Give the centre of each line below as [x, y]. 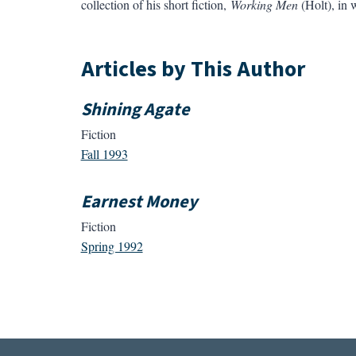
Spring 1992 [112, 246]
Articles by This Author [193, 69]
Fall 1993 [104, 154]
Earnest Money [139, 202]
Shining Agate [135, 109]
